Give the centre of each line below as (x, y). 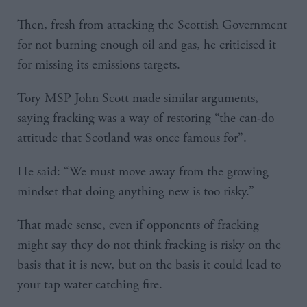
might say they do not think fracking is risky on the (149, 245)
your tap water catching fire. (90, 285)
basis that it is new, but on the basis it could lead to (149, 265)
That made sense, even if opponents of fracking (138, 225)
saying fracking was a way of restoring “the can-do (146, 119)
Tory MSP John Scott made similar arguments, (138, 99)
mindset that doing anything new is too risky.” (136, 192)
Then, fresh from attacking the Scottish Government (152, 25)
